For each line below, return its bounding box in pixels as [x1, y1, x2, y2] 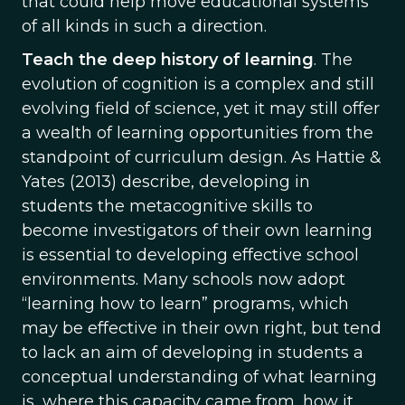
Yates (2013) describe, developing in [22, 172, 310, 192]
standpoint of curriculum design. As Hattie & [22, 147, 381, 167]
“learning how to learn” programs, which [22, 294, 349, 314]
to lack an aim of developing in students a [22, 343, 363, 363]
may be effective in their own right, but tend [22, 318, 381, 338]
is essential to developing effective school [22, 245, 359, 265]
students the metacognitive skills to [22, 196, 313, 216]
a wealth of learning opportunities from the [22, 123, 373, 143]
